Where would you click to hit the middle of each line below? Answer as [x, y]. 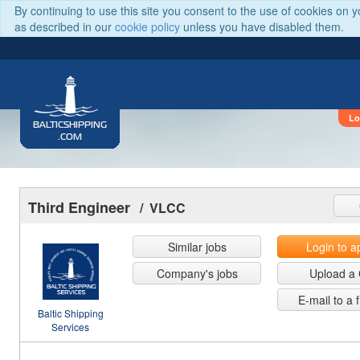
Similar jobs [197, 247]
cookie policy [147, 27]
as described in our [65, 27]
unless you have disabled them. [262, 27]
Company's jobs [197, 273]
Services [70, 327]
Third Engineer [79, 207]
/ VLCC [166, 208]
